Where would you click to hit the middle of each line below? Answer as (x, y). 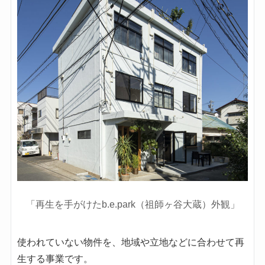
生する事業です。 (55, 258)
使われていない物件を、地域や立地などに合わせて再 (130, 242)
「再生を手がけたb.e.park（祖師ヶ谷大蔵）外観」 (132, 204)
